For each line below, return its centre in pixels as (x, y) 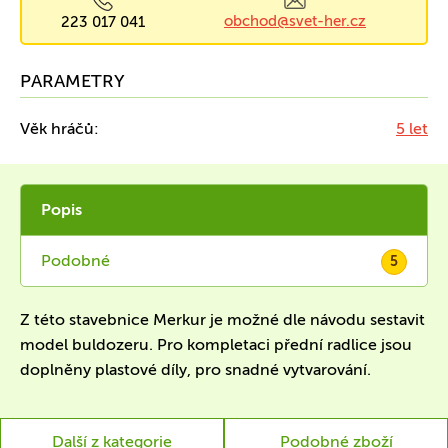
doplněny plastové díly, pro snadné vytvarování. (197, 369)
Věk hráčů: (59, 128)
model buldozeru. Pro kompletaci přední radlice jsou (216, 344)
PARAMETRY (72, 81)
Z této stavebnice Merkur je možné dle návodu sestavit (222, 319)
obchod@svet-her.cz (295, 21)
